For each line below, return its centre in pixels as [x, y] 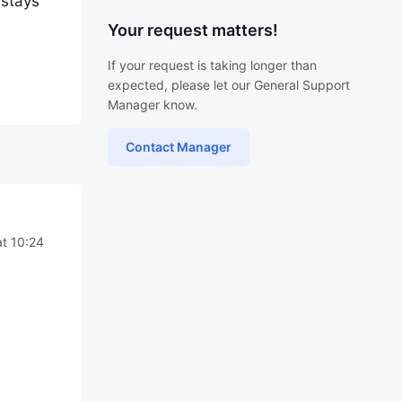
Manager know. [152, 105]
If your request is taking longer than [212, 65]
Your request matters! [192, 30]
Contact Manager [178, 147]
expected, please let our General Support [228, 85]
